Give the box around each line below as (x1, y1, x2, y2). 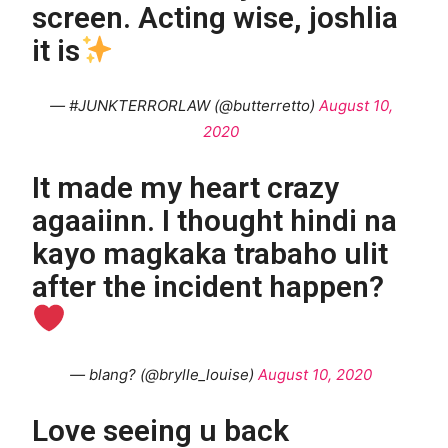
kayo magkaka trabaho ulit (32, 235, 389, 271)
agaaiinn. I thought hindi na (32, 202, 398, 238)
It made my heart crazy (32, 169, 340, 205)
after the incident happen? (32, 268, 385, 304)
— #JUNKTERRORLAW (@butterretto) (49, 95, 319, 115)
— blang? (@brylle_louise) (70, 364, 258, 384)
